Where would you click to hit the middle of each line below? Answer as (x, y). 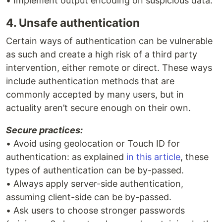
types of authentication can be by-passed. (95, 170)
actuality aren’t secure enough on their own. (98, 108)
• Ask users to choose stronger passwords (95, 211)
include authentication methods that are (90, 81)
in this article (153, 157)
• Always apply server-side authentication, (95, 184)
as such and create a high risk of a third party (102, 55)
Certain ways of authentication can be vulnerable (109, 41)
